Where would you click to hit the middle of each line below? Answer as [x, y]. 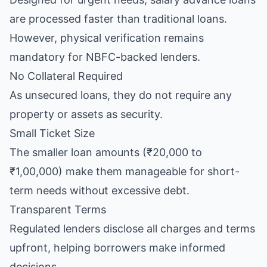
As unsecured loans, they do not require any [121, 95]
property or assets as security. [86, 114]
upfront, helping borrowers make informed [117, 248]
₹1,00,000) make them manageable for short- [125, 171]
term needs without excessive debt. [100, 190]
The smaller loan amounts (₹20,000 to [106, 152]
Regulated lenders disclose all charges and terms [132, 229]
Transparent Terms [58, 209]
